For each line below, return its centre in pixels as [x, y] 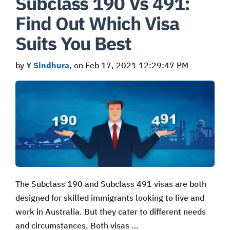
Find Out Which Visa [97, 23]
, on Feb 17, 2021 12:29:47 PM [129, 65]
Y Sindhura [48, 65]
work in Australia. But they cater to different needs [111, 211]
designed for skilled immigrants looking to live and [110, 197]
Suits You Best [73, 43]
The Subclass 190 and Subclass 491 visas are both [111, 184]
